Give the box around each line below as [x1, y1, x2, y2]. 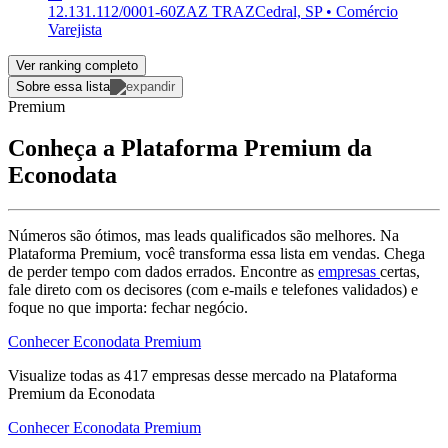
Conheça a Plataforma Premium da [8, 135, 372, 162]
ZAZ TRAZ [176, 2, 255, 20]
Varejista [48, 20, 102, 38]
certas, [380, 263, 420, 281]
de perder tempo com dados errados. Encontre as [8, 263, 318, 281]
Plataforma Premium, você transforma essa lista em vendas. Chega [8, 245, 425, 263]
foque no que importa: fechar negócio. [8, 299, 248, 317]
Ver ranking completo [16, 57, 138, 73]
